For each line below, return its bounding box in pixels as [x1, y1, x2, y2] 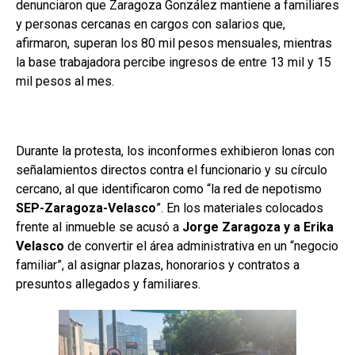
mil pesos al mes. [16, 73, 114, 89]
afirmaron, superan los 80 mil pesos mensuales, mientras [16, 35, 332, 51]
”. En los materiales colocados [156, 200, 323, 216]
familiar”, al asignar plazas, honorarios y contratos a [16, 257, 300, 273]
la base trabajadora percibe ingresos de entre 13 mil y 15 [16, 54, 331, 70]
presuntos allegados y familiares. [16, 276, 200, 292]
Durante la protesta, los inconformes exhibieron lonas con [16, 143, 334, 158]
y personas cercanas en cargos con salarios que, [16, 16, 285, 32]
